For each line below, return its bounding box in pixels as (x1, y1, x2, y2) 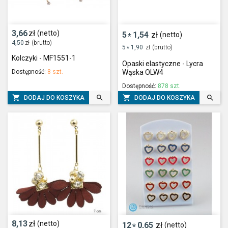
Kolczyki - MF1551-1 (12, 54, 76, 63)
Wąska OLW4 (122, 68, 163, 77)
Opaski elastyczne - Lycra (122, 60, 203, 68)
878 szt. (158, 82, 181, 90)
